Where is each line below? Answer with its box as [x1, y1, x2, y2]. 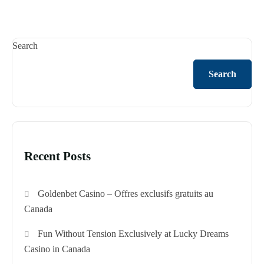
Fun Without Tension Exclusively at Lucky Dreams [38, 229, 229, 239]
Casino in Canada [24, 244, 90, 255]
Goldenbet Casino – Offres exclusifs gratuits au [38, 189, 214, 199]
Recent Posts [24, 149, 91, 164]
